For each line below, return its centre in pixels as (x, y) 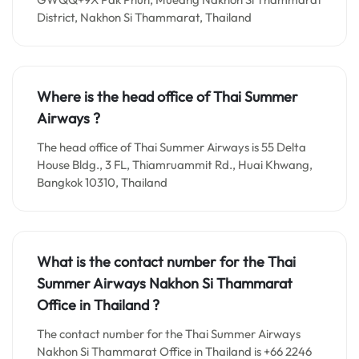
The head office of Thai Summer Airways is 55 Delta (171, 147)
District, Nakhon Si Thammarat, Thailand (144, 17)
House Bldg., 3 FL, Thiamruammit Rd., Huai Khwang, (175, 165)
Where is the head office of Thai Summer (167, 97)
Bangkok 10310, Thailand (102, 182)
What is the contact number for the (152, 262)
